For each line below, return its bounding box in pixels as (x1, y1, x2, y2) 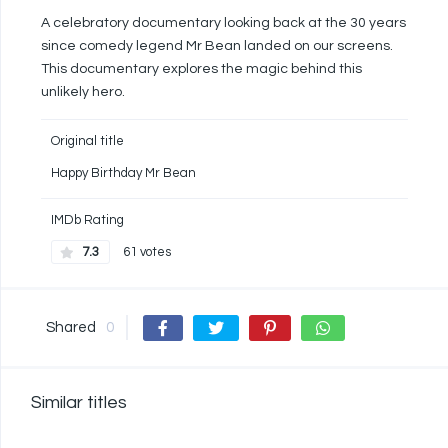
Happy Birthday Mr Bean (51, 166, 196, 181)
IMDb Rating (51, 213, 124, 228)
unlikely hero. (41, 85, 125, 100)
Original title (51, 134, 124, 149)
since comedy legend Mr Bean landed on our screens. (41, 39, 393, 54)
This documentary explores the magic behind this (41, 62, 362, 77)
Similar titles (31, 393, 127, 413)
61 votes (120, 245, 171, 260)
